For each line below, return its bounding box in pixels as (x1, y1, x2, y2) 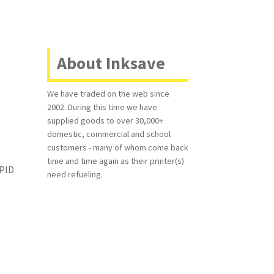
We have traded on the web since (46, 88, 169, 100)
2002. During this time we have (46, 102, 157, 113)
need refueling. (46, 169, 103, 180)
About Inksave (56, 52, 165, 75)
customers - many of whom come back (46, 142, 188, 154)
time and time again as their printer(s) (46, 155, 184, 167)
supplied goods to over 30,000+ (46, 115, 163, 127)
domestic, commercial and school (46, 128, 171, 140)
